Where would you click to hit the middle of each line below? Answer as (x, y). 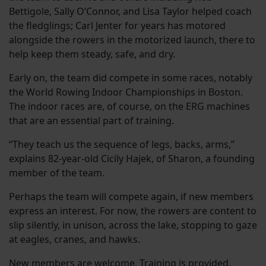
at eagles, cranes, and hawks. (75, 239)
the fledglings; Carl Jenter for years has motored (117, 25)
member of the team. (57, 172)
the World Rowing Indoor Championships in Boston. (126, 92)
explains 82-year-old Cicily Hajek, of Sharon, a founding (132, 158)
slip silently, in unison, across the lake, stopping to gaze (133, 225)
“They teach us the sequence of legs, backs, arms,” (122, 144)
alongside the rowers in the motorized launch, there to (132, 39)
